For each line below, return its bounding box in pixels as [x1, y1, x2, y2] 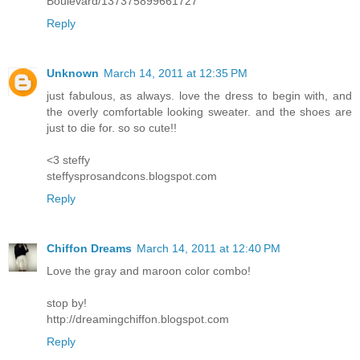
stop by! [47, 296, 87, 309]
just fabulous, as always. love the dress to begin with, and [47, 88, 352, 102]
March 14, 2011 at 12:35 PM [104, 66, 247, 80]
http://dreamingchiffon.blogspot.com [47, 312, 229, 325]
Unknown [47, 66, 99, 80]
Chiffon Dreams [47, 241, 132, 255]
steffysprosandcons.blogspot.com [47, 169, 217, 182]
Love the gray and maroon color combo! [47, 264, 251, 277]
